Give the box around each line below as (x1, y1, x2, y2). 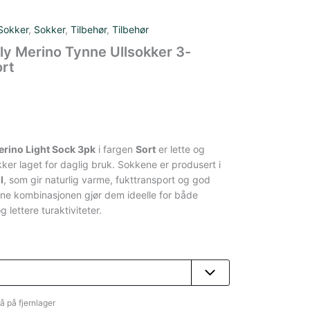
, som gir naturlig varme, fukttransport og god (3, 174, 210, 185)
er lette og (155, 143, 205, 155)
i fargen (95, 143, 136, 155)
